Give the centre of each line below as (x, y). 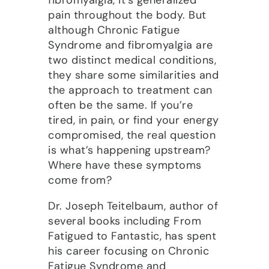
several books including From (125, 221)
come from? (80, 180)
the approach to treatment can (130, 90)
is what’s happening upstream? (129, 150)
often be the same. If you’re (120, 105)
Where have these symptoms (125, 165)
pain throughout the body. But (127, 15)
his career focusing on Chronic (128, 251)
